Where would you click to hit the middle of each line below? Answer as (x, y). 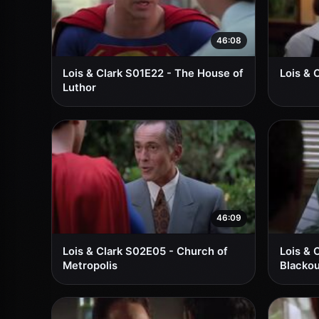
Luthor (80, 88)
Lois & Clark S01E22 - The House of (153, 74)
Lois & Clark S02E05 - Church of (146, 251)
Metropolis (90, 265)
